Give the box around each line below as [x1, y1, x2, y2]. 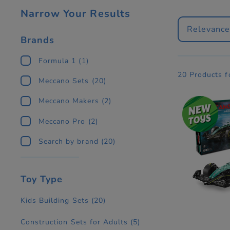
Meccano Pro [39, 116, 86, 126]
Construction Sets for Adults [21, 217, 128, 227]
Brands [21, 34, 55, 47]
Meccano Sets [39, 76, 89, 86]
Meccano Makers [39, 96, 99, 106]
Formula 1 [39, 56, 76, 66]
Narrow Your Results [21, 7, 130, 21]
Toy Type [21, 172, 63, 185]
